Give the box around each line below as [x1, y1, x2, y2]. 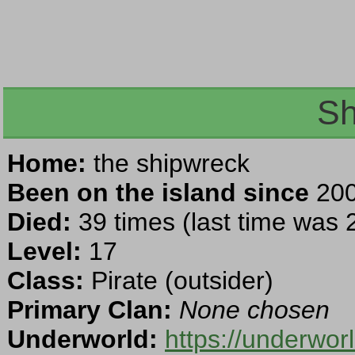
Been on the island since [7, 178, 309, 208]
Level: [7, 237, 82, 266]
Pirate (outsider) [84, 266, 273, 296]
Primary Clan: [7, 296, 172, 325]
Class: [7, 266, 84, 296]
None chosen [179, 296, 330, 325]
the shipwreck [86, 149, 250, 178]
